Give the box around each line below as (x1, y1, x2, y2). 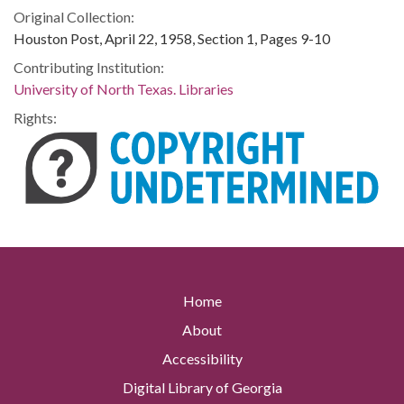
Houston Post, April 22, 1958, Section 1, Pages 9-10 (14, 30, 330, 47)
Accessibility (161, 350, 243, 368)
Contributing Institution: (14, 59, 164, 76)
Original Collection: (14, 8, 134, 25)
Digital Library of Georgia (122, 379, 282, 397)
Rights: (14, 109, 57, 126)
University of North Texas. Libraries (14, 80, 234, 97)
